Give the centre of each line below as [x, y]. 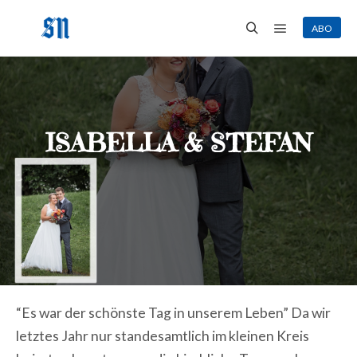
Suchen [269, 48]
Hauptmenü [313, 48]
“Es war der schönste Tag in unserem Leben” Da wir [173, 313]
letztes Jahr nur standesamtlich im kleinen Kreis [163, 336]
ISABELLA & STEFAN [178, 143]
